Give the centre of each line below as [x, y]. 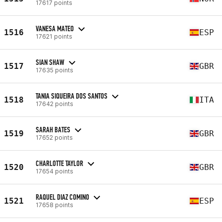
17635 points [55, 70]
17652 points [54, 137]
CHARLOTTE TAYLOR [59, 163]
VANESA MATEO [55, 28]
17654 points [55, 171]
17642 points [55, 104]
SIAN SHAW [50, 62]
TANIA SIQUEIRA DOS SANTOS [72, 96]
